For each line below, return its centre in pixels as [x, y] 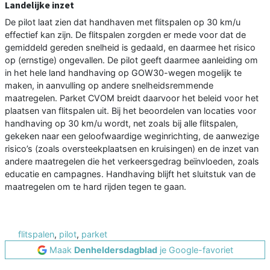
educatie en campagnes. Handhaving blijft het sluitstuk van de [130, 174]
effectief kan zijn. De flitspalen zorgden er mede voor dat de [125, 35]
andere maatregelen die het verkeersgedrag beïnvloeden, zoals [132, 162]
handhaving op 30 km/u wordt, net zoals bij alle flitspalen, [121, 124]
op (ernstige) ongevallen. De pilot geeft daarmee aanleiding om [131, 60]
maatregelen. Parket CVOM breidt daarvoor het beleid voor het [132, 98]
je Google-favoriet [195, 250]
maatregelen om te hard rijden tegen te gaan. [96, 187]
